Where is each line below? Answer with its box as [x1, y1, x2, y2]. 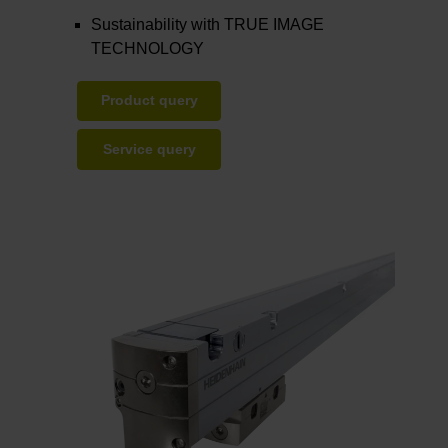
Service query [102, 141, 196, 157]
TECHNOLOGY [91, 40, 205, 58]
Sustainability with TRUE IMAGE [91, 16, 325, 34]
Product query [100, 93, 198, 109]
